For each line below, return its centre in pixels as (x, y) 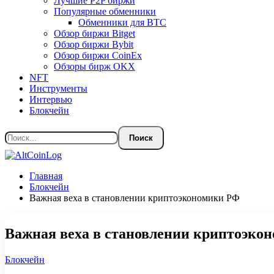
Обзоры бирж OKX (94, 66)
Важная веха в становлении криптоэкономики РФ (135, 198)
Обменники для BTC (122, 22)
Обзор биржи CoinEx (98, 55)
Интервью (51, 99)
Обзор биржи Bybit (94, 44)
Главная (46, 176)
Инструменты (58, 88)
